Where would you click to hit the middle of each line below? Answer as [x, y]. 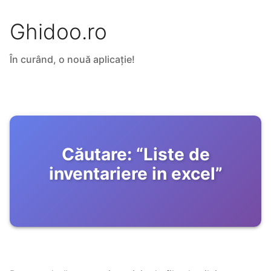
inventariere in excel [132, 174]
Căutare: [96, 155]
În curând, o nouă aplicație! [72, 60]
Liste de [176, 155]
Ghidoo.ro [58, 32]
